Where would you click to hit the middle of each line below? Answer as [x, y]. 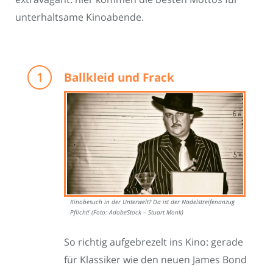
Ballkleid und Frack [119, 78]
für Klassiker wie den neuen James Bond [155, 260]
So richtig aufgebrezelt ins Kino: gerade [154, 242]
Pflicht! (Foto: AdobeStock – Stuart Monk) [127, 213]
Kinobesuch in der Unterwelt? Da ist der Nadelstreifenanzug [152, 202]
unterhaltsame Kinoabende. [80, 17]
